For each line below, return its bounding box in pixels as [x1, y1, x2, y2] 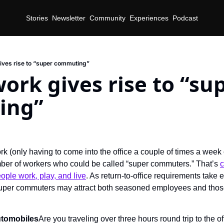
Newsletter [52, 13, 85, 22]
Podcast [172, 13, 198, 22]
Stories [26, 13, 48, 22]
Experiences [129, 13, 168, 22]
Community [89, 13, 125, 22]
